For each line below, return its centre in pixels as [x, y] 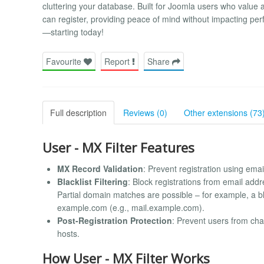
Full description [78, 112]
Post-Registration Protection [115, 221]
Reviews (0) [145, 112]
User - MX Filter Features [118, 147]
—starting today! [73, 32]
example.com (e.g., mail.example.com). [131, 208]
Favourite [65, 61]
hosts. [68, 234]
